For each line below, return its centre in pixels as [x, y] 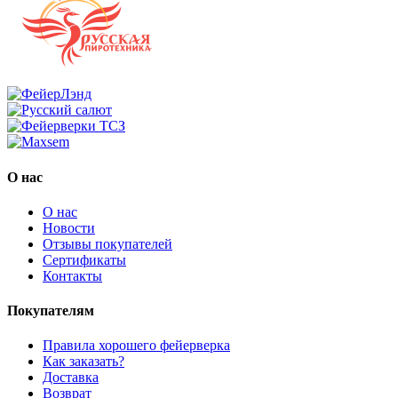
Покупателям [51, 311]
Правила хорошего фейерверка [136, 346]
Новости [69, 227]
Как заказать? [84, 362]
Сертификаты [84, 259]
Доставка [71, 378]
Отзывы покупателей [107, 243]
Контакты [72, 275]
